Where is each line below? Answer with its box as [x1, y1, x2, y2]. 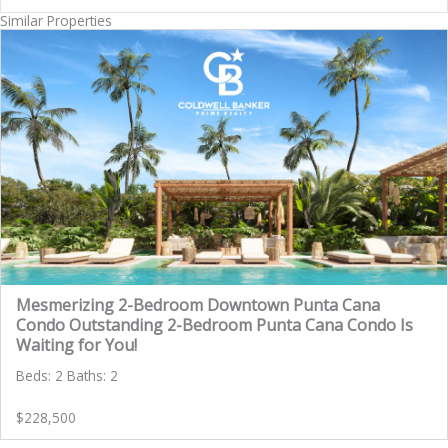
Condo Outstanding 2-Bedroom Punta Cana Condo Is [16, 314, 413, 337]
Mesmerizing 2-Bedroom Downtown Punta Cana [16, 294, 380, 317]
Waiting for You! [16, 334, 137, 357]
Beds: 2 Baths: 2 [16, 366, 118, 386]
